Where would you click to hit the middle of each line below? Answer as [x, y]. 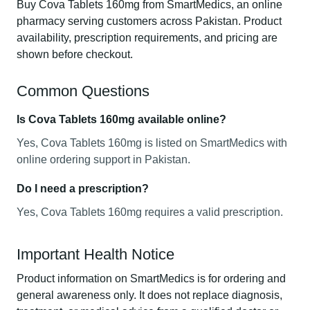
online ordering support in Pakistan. [103, 159]
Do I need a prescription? [83, 189]
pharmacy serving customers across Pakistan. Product [149, 21]
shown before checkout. [75, 54]
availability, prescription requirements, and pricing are [147, 38]
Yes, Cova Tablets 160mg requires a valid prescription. [150, 212]
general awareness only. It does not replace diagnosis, [149, 295]
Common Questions [83, 91]
